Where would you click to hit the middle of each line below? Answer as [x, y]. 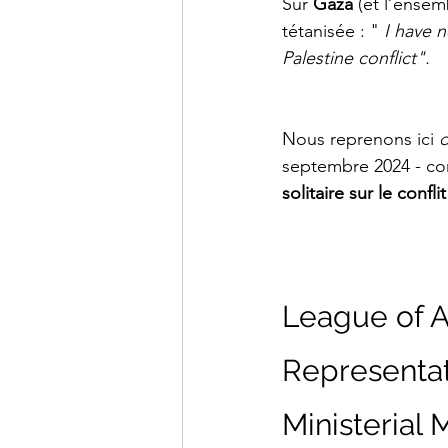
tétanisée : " [330, 31]
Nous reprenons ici [360, 139]
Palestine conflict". [356, 58]
